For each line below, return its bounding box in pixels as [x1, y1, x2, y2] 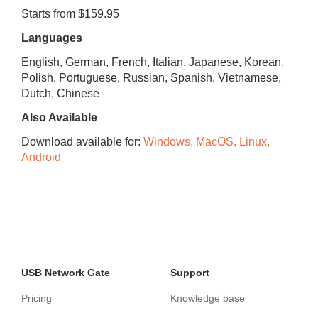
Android [21, 150, 61, 163]
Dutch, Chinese [21, 87, 99, 99]
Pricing [21, 292, 52, 304]
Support [170, 266, 209, 278]
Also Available [21, 111, 97, 124]
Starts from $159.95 [21, 7, 119, 20]
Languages [21, 31, 82, 44]
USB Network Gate [21, 266, 110, 278]
